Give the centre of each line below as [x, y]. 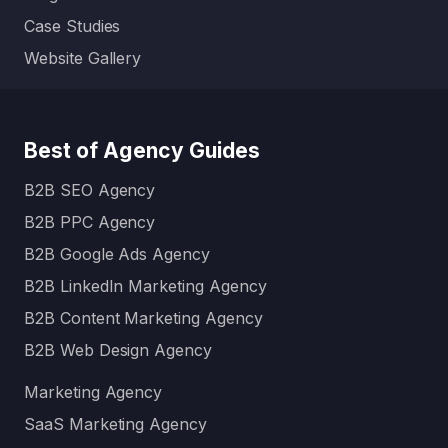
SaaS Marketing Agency [115, 424]
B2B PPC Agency [90, 222]
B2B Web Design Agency [118, 350]
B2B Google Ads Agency [117, 254]
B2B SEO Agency [90, 190]
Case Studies [72, 26]
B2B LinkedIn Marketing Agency [145, 286]
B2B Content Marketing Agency [143, 318]
